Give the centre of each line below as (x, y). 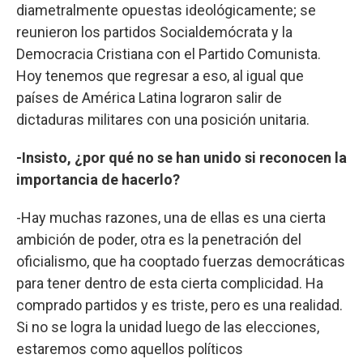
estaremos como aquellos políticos (130, 348)
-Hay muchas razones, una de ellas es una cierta (171, 217)
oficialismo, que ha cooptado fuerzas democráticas (181, 261)
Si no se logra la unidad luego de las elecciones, (168, 327)
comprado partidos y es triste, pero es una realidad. (179, 305)
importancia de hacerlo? (98, 179)
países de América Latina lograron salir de (149, 97)
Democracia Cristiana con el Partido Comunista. (169, 53)
